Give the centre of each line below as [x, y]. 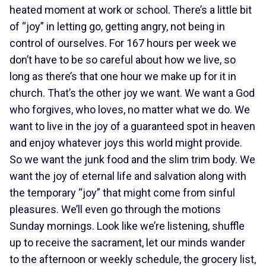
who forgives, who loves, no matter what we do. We [130, 110]
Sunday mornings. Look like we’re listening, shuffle [127, 226]
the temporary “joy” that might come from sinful [122, 193]
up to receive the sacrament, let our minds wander [127, 243]
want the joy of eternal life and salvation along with [128, 176]
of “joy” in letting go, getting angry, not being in [117, 26]
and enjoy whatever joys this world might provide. [126, 143]
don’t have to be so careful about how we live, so [123, 60]
